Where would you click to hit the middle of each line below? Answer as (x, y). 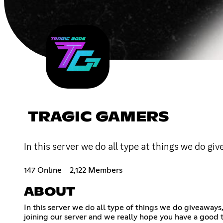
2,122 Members (96, 170)
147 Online (43, 170)
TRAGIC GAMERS (99, 117)
